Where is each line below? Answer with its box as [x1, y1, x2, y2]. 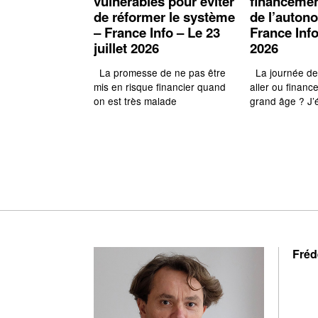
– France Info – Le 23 [94, 22, 220, 42]
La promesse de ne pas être [94, 65, 226, 80]
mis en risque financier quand [94, 79, 226, 94]
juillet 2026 [94, 38, 159, 57]
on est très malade [94, 94, 177, 109]
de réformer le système [94, 6, 235, 26]
